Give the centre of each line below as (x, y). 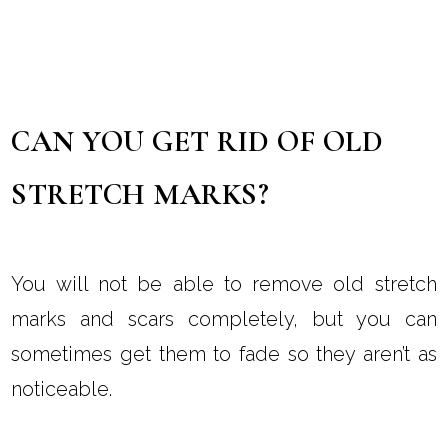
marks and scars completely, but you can (224, 319)
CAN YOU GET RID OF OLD (197, 142)
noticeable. (67, 389)
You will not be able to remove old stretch (224, 284)
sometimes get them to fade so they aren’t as (224, 354)
